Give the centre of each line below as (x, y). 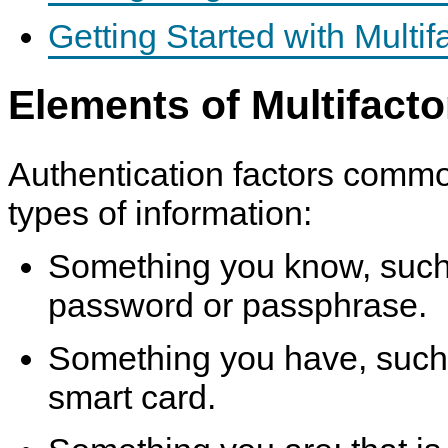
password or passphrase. (237, 304)
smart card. (132, 396)
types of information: (160, 212)
